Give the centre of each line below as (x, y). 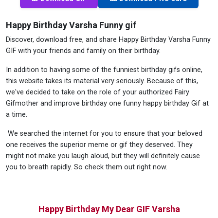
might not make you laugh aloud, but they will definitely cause (103, 156)
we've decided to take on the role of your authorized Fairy (98, 92)
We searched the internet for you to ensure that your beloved (104, 134)
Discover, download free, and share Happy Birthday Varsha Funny (108, 40)
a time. (17, 115)
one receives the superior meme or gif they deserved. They (99, 145)
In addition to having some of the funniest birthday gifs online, (104, 70)
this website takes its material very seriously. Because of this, (102, 81)
